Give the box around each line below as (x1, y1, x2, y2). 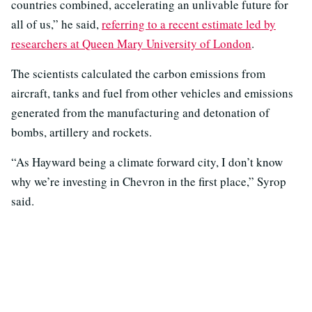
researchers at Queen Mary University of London (11, 36, 251, 52)
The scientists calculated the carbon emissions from (11, 65, 265, 82)
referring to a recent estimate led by (102, 16, 276, 33)
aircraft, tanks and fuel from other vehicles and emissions (11, 85, 293, 102)
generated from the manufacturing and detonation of (11, 104, 270, 121)
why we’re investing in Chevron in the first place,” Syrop (11, 173, 286, 190)
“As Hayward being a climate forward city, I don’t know (11, 154, 283, 171)
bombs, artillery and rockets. (11, 124, 152, 141)
